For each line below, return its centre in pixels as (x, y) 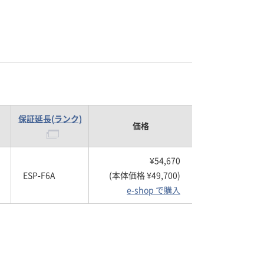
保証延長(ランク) (50, 118)
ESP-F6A (39, 175)
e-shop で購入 (154, 190)
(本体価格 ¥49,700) (145, 175)
